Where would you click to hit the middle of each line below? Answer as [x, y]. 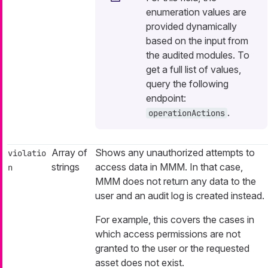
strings [66, 167]
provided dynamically [191, 27]
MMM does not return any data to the [176, 182]
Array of [69, 153]
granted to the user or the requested [172, 249]
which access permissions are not [168, 234]
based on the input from [197, 41]
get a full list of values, [194, 70]
